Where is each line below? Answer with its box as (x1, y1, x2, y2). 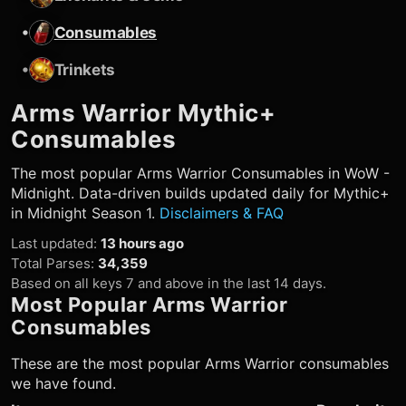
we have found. (11, 374, 116, 392)
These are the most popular (11, 354, 205, 372)
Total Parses (11, 255, 91, 272)
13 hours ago (101, 235, 184, 252)
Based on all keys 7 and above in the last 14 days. (11, 275, 326, 292)
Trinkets (53, 60, 115, 79)
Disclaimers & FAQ (159, 204, 284, 222)
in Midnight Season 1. (11, 204, 159, 222)
